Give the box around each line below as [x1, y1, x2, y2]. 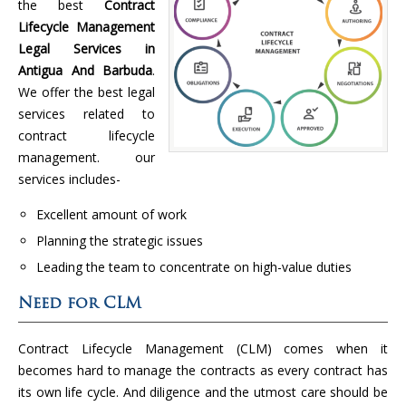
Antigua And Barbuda [18, 61, 152, 79]
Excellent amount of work [36, 205, 190, 223]
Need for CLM [18, 295, 141, 312]
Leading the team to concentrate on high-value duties [36, 257, 352, 275]
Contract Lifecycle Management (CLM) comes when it [18, 339, 388, 357]
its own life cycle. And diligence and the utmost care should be [18, 382, 388, 401]
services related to [18, 104, 155, 122]
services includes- [18, 169, 121, 188]
